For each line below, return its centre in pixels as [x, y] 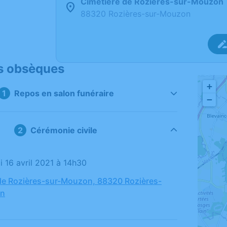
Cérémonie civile [64, 130]
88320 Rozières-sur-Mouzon [136, 14]
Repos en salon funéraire [64, 93]
